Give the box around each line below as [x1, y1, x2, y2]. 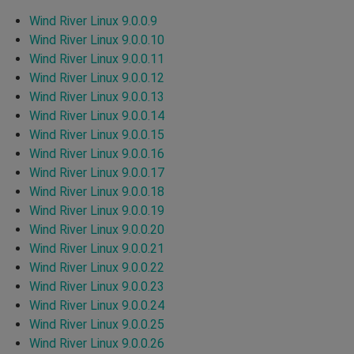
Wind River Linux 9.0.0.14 [29, 107, 164, 123]
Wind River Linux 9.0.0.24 [29, 297, 164, 313]
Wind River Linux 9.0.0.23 [29, 278, 164, 294]
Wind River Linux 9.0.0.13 [29, 88, 164, 104]
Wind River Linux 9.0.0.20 [29, 221, 164, 237]
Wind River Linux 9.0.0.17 [29, 164, 164, 180]
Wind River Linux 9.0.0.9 [29, 13, 157, 28]
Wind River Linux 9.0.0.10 [29, 32, 164, 47]
